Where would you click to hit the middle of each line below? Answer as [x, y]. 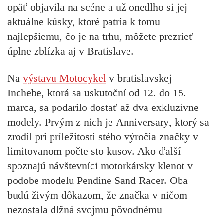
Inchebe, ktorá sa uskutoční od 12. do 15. [97, 93]
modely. [26, 122]
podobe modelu [42, 181]
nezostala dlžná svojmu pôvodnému [85, 210]
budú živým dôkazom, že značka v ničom [97, 195]
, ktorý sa [189, 122]
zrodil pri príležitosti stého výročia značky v [103, 137]
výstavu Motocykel [64, 78]
